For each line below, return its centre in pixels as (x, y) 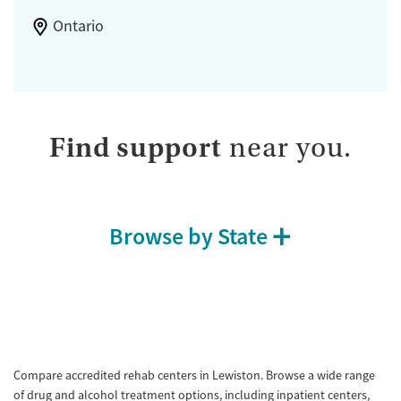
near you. (286, 147)
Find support (136, 147)
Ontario (78, 26)
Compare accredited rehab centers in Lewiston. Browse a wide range (194, 375)
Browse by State (188, 237)
